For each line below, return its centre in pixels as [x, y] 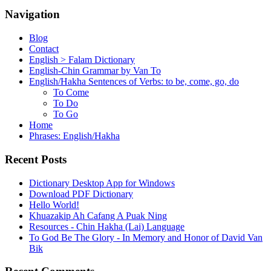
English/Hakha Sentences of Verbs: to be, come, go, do [134, 82]
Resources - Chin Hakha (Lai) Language [107, 226]
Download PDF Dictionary [81, 194]
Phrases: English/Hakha [74, 136]
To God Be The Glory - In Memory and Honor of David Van [146, 237]
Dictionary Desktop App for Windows [102, 183]
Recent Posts [36, 159]
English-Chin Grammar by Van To [95, 71]
